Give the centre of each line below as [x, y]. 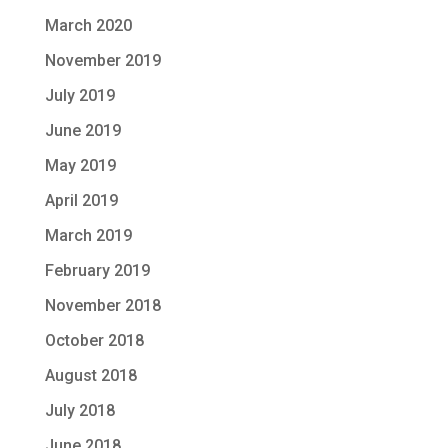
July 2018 [79, 410]
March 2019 [88, 235]
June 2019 [82, 130]
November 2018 [102, 305]
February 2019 [97, 270]
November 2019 [102, 60]
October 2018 [94, 340]
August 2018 [90, 375]
